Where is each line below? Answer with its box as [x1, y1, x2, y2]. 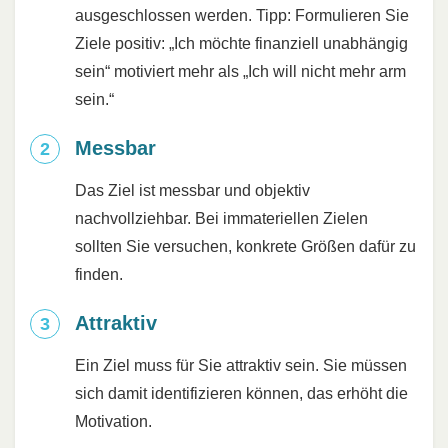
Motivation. [75, 412, 152, 430]
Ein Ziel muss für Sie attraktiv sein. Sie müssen [75, 356, 407, 374]
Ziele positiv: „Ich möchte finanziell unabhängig [75, 34, 408, 52]
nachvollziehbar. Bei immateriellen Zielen [75, 209, 368, 227]
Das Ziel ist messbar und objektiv [75, 181, 310, 199]
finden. [75, 265, 123, 283]
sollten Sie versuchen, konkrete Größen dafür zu [75, 237, 416, 255]
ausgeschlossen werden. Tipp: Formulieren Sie [75, 6, 409, 24]
